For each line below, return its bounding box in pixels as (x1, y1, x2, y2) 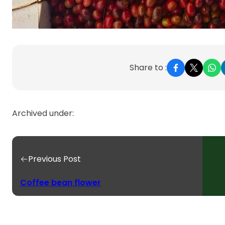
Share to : (130, 62, 167, 73)
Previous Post (28, 153, 81, 165)
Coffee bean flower (20, 177, 101, 188)
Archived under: (12, 107, 74, 119)
